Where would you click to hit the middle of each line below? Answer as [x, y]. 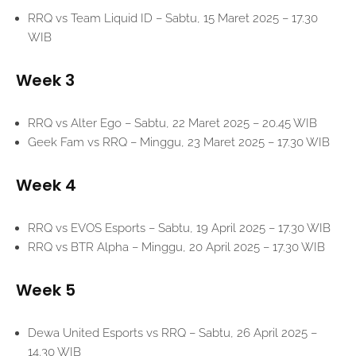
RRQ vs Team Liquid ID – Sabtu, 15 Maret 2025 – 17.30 [173, 19]
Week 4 [46, 186]
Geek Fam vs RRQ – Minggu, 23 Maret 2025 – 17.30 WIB [179, 143]
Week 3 [45, 81]
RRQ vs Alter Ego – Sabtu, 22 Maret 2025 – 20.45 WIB [172, 124]
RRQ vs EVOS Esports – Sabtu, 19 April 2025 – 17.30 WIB [179, 228]
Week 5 [46, 290]
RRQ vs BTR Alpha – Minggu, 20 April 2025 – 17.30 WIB [176, 248]
